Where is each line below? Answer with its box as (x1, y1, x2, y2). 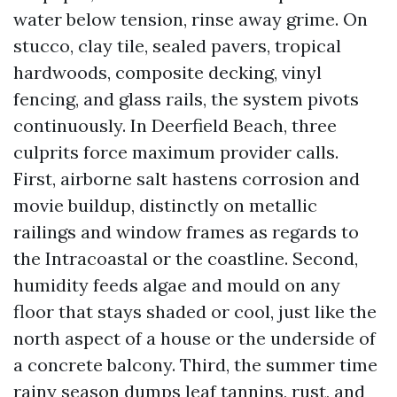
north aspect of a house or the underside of (13, 327, 376, 349)
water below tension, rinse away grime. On (13, 8, 368, 30)
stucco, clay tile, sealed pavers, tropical (13, 35, 341, 57)
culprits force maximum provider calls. (13, 141, 339, 163)
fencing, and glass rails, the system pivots (13, 88, 359, 110)
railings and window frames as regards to (13, 221, 359, 243)
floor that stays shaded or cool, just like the (13, 300, 377, 323)
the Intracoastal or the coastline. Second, (13, 247, 358, 269)
